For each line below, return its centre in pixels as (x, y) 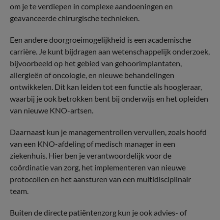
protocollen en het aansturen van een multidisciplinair (100, 179)
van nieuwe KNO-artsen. (52, 110)
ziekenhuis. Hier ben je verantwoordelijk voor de (91, 155)
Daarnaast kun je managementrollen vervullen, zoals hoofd (108, 132)
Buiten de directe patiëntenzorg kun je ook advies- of (98, 212)
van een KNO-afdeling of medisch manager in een (93, 144)
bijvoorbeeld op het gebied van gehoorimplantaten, (96, 63)
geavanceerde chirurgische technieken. (75, 18)
